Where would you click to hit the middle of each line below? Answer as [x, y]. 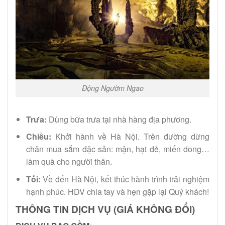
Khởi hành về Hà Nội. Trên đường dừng [130, 137]
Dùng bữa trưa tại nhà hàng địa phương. [119, 119]
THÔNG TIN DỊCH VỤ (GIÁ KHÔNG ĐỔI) [105, 209]
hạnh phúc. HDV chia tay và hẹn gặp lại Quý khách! [117, 191]
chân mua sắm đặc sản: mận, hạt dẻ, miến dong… [118, 149]
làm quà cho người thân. [69, 162]
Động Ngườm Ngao [113, 88]
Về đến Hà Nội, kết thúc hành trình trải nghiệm [125, 179]
